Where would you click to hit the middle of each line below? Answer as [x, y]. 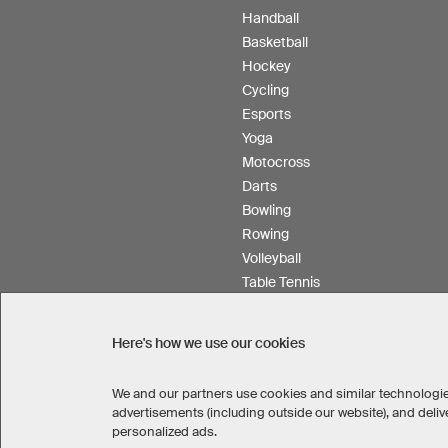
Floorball [269, 305]
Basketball [275, 41]
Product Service [293, 353]
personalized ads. [164, 431]
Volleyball [271, 257]
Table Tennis [281, 281]
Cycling [265, 89]
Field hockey [281, 329]
